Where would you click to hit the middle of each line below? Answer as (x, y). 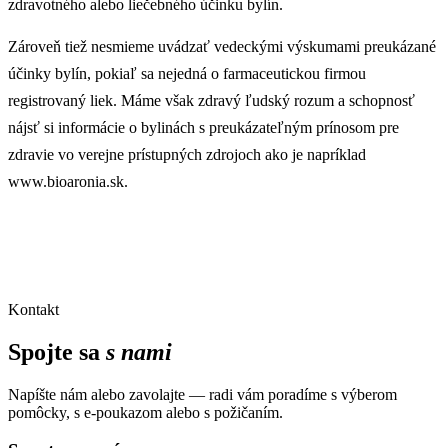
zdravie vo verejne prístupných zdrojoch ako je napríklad (187, 155)
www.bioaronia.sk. (68, 182)
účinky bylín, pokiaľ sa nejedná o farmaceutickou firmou (187, 74)
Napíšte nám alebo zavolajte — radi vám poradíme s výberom (202, 394)
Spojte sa (57, 351)
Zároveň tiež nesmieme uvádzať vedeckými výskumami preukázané (222, 47)
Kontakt (33, 309)
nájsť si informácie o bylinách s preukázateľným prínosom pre (203, 128)
